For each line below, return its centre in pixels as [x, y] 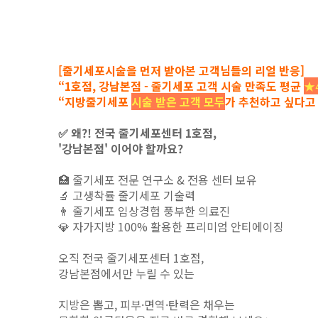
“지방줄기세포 [95, 102]
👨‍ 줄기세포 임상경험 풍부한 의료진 [144, 211]
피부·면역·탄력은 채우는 [179, 305]
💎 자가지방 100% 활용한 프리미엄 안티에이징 [171, 226]
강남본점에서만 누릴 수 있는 [126, 273]
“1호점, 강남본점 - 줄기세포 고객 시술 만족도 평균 [181, 86]
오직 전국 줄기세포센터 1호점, [132, 258]
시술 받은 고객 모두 [178, 102]
